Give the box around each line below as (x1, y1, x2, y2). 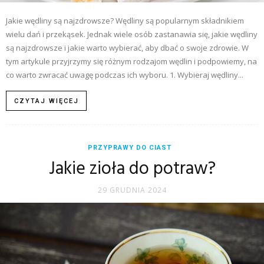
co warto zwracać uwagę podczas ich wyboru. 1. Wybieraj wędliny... (6, 69, 243, 80)
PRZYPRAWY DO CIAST (88, 143, 171, 151)
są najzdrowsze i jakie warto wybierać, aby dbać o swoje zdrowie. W (6, 42, 249, 53)
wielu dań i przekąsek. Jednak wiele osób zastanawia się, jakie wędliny (6, 28, 258, 39)
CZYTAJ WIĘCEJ (14, 97, 79, 105)
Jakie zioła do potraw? (48, 154, 216, 183)
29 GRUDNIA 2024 (97, 184, 167, 195)
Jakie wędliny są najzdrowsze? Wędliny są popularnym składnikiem (6, 15, 244, 26)
